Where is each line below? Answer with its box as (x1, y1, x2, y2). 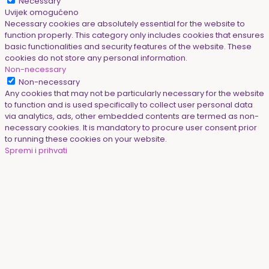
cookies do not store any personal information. (5, 52, 187, 64)
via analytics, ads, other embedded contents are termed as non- (5, 110, 259, 122)
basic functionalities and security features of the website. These (5, 40, 252, 52)
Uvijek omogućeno (5, 6, 79, 18)
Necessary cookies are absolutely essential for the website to (5, 17, 245, 29)
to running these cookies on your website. (5, 133, 167, 145)
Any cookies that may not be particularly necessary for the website (5, 87, 264, 99)
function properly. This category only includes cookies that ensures (5, 29, 264, 41)
